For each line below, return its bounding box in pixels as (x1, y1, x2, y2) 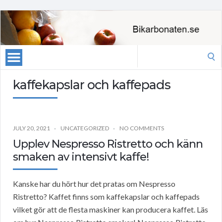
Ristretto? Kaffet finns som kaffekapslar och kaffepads (13, 192, 200, 202)
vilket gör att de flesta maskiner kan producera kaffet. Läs (13, 205, 208, 215)
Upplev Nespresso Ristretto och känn (13, 137, 203, 151)
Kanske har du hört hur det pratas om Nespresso (13, 179, 175, 189)
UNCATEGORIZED (60, 124, 109, 132)
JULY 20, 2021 (13, 124, 50, 132)
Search (137, 46, 160, 56)
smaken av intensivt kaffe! (13, 150, 149, 164)
